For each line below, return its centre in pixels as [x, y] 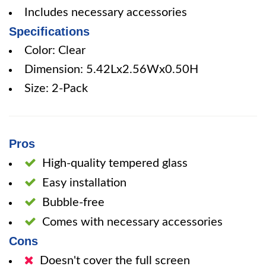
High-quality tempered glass [115, 163]
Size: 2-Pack [56, 88]
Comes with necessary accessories [132, 222]
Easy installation [84, 183]
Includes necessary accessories [106, 12]
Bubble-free [73, 202]
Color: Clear [55, 50]
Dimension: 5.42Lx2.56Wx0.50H [111, 69]
